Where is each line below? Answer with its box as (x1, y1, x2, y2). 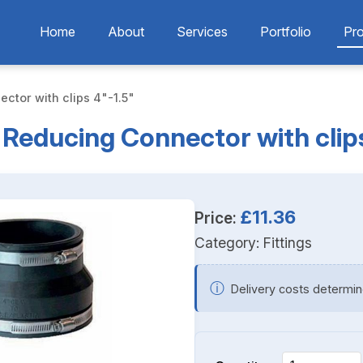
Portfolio (260, 23, 311, 40)
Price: (194, 208, 241, 228)
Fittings (263, 234, 312, 251)
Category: (194, 234, 263, 251)
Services (177, 23, 228, 40)
